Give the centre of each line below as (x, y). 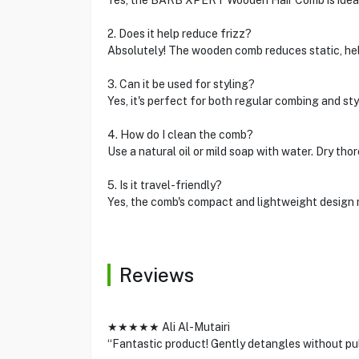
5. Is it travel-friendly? (164, 185)
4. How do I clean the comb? (180, 135)
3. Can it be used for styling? (181, 84)
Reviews (156, 275)
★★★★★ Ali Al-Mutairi (168, 327)
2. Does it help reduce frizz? (179, 34)
